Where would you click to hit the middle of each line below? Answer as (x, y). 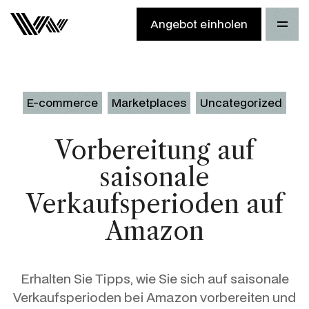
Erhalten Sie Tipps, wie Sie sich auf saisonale (154, 278)
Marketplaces (149, 103)
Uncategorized (241, 103)
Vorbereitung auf (154, 150)
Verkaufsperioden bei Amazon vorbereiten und (154, 297)
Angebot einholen (199, 24)
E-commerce (62, 103)
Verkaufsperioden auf (154, 204)
